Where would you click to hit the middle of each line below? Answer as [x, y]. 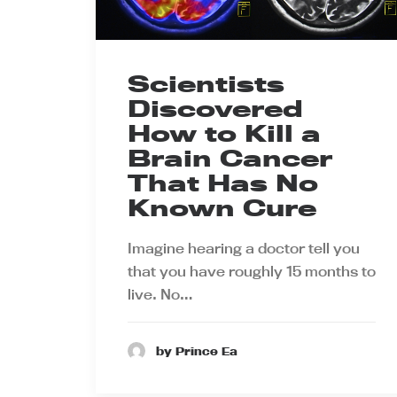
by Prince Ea [197, 350]
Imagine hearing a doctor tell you [244, 248]
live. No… [160, 294]
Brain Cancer [230, 158]
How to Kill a [224, 133]
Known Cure [222, 207]
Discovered [215, 108]
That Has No [223, 183]
